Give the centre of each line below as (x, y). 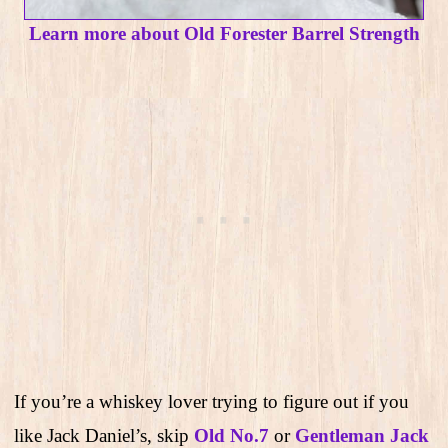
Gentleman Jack (362, 435)
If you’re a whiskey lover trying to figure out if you (211, 401)
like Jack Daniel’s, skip (104, 435)
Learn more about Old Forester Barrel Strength (224, 33)
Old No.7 (234, 435)
